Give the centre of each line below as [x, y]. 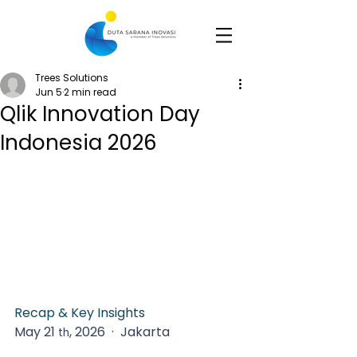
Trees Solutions [72, 78]
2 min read [90, 92]
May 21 [36, 331]
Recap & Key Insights [80, 312]
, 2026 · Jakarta [124, 331]
